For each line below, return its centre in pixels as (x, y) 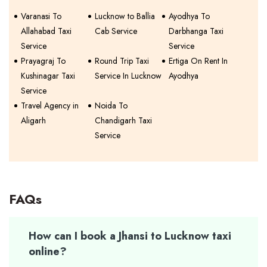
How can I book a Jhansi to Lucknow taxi (130, 236)
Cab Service (116, 31)
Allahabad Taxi (46, 31)
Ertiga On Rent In (198, 61)
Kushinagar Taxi (48, 76)
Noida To (111, 105)
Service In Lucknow (128, 76)
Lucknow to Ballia (125, 16)
